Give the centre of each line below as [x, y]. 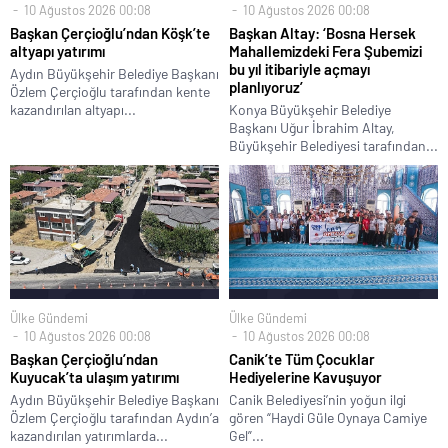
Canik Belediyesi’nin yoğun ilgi [317, 399]
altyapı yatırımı [57, 50]
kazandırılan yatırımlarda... [89, 435]
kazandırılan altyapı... [73, 109]
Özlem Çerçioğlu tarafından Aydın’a [114, 417]
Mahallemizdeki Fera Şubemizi [325, 50]
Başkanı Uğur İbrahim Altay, [312, 127]
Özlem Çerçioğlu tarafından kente [110, 91]
